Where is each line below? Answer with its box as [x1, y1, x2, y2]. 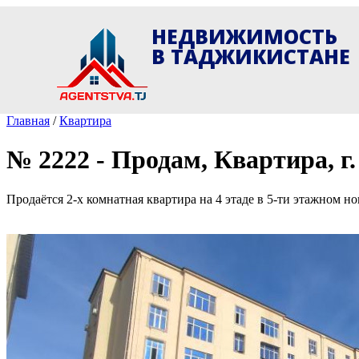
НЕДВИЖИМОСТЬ [151, 22, 338, 50]
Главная [6, 114, 50, 127]
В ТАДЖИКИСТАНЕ [151, 42, 351, 71]
